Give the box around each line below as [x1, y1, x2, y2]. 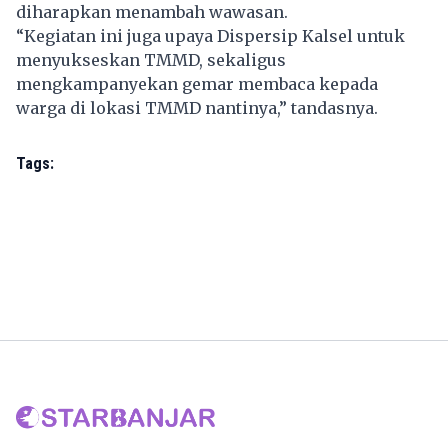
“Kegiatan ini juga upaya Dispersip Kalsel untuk [16, 25, 405, 46]
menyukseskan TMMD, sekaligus [16, 49, 286, 70]
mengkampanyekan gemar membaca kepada [16, 73, 378, 94]
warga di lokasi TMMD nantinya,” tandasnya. [16, 97, 378, 118]
